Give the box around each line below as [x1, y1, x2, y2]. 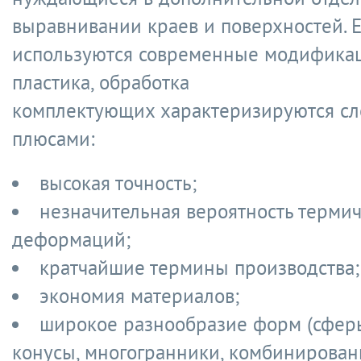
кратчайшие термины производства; [39, 255, 359, 280]
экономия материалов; [39, 283, 239, 309]
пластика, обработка [12, 69, 189, 95]
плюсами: [12, 126, 94, 151]
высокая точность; [39, 170, 197, 196]
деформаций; [12, 226, 131, 252]
